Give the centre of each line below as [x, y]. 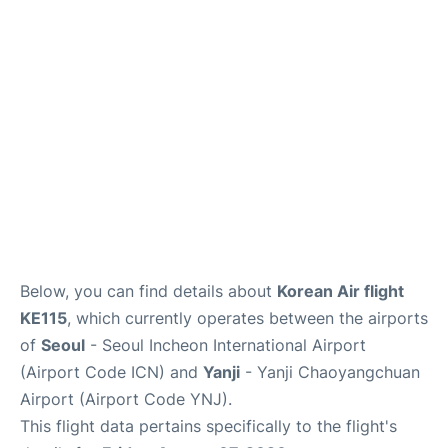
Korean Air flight [340, 290]
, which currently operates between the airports [247, 317]
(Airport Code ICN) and [111, 371]
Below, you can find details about [148, 290]
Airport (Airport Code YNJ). [126, 398]
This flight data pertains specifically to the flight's [208, 425]
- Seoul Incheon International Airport [225, 344]
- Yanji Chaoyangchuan [330, 371]
